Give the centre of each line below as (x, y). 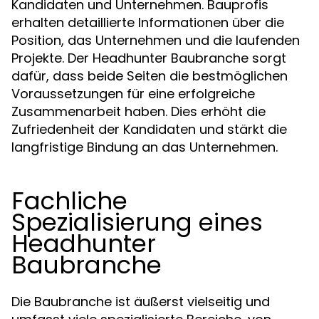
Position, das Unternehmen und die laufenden (156, 40)
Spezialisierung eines (137, 222)
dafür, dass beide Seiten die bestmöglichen (150, 76)
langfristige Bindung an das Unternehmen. (145, 147)
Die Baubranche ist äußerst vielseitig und (141, 302)
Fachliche (69, 201)
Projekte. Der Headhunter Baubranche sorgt (149, 58)
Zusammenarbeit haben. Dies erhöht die (138, 111)
